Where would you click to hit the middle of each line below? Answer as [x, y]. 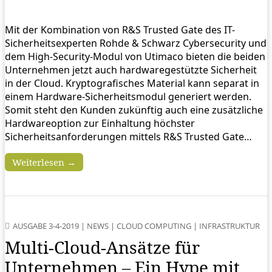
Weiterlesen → [44, 162]
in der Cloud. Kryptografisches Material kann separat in [132, 83]
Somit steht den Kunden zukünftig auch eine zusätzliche [134, 110]
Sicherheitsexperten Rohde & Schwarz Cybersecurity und [136, 43]
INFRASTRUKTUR [229, 226]
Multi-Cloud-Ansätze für [102, 247]
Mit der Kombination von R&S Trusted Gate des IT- [120, 30]
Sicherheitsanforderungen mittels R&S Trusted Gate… [128, 137]
